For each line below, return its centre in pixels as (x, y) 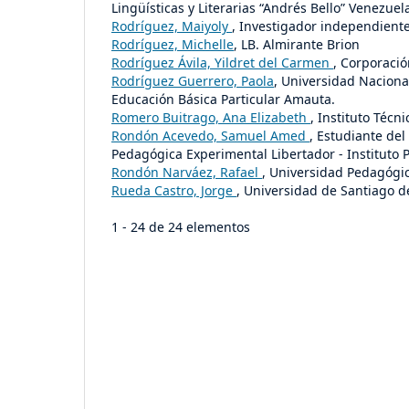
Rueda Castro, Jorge (174, 190)
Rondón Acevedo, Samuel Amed (210, 135)
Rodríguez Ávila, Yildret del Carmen (222, 62)
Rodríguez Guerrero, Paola (193, 80)
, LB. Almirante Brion (297, 44)
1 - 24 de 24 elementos (188, 226)
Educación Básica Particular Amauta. (223, 99)
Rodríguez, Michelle (173, 44)
